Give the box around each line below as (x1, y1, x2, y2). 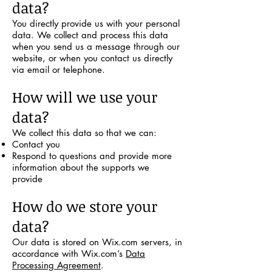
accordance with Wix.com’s (12, 248, 126, 259)
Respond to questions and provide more (12, 150, 172, 161)
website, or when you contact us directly (12, 52, 172, 64)
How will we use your (12, 87, 157, 107)
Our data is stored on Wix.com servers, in (12, 236, 182, 248)
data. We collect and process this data (12, 29, 168, 41)
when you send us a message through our (12, 41, 180, 52)
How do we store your (12, 196, 157, 216)
